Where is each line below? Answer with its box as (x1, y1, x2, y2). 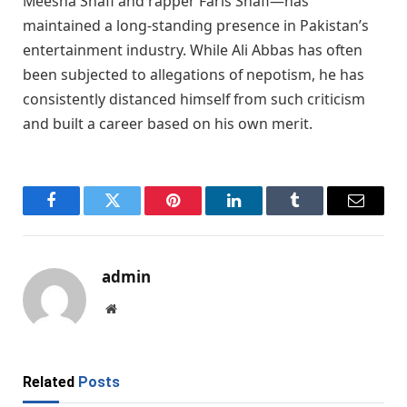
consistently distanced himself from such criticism (23, 89, 365, 110)
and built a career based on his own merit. (23, 114, 313, 134)
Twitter (111, 205, 158, 223)
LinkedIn (233, 205, 293, 223)
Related (23, 373, 78, 392)
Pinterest (172, 205, 229, 223)
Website (115, 302, 156, 315)
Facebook (50, 205, 114, 223)
